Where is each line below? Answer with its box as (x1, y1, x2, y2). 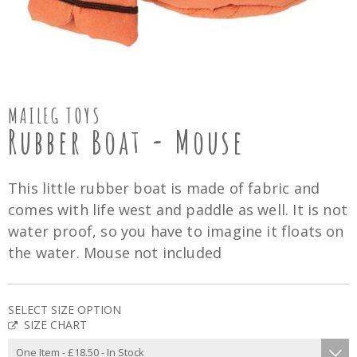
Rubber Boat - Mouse (8, 121, 245, 162)
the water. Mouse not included (8, 243, 222, 262)
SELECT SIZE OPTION (8, 302, 121, 317)
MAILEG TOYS (8, 103, 102, 128)
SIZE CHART (24, 317, 87, 332)
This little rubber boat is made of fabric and (8, 178, 320, 198)
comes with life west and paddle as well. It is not (8, 200, 347, 219)
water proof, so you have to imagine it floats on (8, 222, 344, 241)
